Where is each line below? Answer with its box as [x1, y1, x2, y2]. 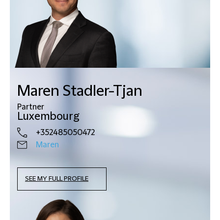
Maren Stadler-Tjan [17, 82, 142, 100]
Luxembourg [17, 110, 79, 123]
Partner [17, 102, 44, 111]
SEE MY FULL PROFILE [25, 174, 88, 183]
